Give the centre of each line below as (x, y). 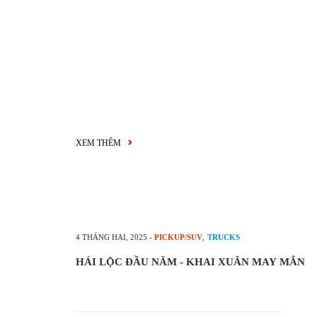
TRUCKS (224, 237)
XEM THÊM (99, 143)
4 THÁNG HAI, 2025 (111, 237)
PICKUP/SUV (178, 237)
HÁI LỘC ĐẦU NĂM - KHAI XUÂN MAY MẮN (190, 262)
